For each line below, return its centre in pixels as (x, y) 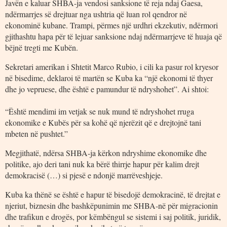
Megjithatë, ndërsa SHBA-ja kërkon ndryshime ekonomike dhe (106, 153)
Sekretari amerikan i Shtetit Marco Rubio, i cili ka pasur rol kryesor (112, 66)
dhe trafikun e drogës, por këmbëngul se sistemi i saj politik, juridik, (113, 216)
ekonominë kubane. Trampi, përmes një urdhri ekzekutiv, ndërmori (111, 25)
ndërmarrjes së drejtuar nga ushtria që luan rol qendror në (96, 14)
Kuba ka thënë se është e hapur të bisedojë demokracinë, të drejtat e (113, 194)
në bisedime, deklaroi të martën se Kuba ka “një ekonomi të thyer (109, 78)
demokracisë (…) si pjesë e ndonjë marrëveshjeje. (84, 175)
